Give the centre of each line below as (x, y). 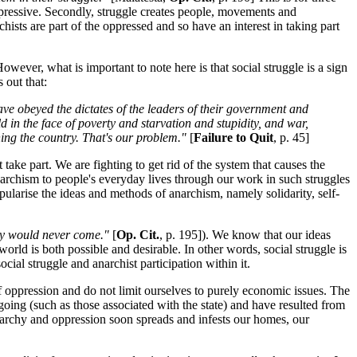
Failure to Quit (233, 138)
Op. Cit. (138, 235)
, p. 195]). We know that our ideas (245, 235)
